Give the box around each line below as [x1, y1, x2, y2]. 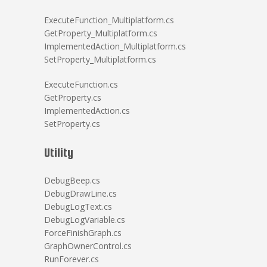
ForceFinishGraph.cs [44, 227, 122, 238]
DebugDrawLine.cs [44, 188, 117, 199]
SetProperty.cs [44, 118, 100, 129]
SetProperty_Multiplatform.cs [44, 54, 156, 65]
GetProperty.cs [44, 92, 101, 103]
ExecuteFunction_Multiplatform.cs [44, 14, 174, 26]
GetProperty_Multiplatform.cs [44, 27, 157, 39]
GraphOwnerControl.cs [44, 240, 132, 252]
